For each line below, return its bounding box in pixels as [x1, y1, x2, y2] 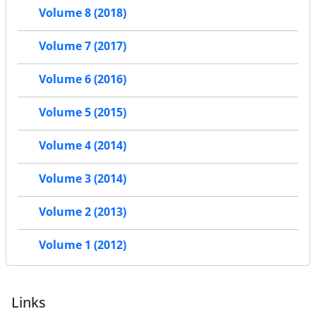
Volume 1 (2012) [39, 237, 126, 253]
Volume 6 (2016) [39, 71, 126, 87]
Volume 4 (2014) [39, 138, 126, 154]
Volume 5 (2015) [39, 104, 126, 121]
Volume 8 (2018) [39, 5, 126, 21]
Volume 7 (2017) [39, 38, 126, 54]
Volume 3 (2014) [39, 171, 126, 187]
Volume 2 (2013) [39, 204, 126, 220]
